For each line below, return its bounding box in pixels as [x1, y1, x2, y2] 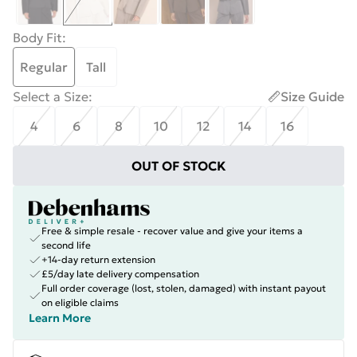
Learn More [29, 311, 91, 325]
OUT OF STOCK [131, 158, 226, 174]
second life [41, 239, 91, 251]
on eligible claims [41, 296, 119, 308]
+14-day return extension [41, 253, 155, 265]
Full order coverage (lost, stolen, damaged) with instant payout [41, 282, 326, 294]
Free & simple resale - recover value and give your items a [41, 225, 303, 237]
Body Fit [13, 29, 62, 45]
